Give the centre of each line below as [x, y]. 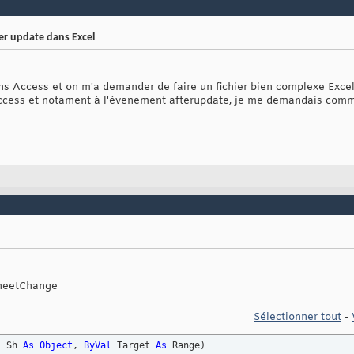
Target [134, 346]
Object [56, 346]
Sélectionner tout [298, 318]
